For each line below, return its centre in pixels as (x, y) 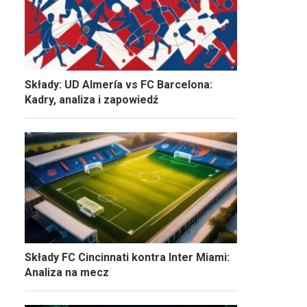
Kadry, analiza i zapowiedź (91, 99)
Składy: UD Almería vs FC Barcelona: (119, 84)
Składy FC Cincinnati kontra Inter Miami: (127, 257)
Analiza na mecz (67, 272)
